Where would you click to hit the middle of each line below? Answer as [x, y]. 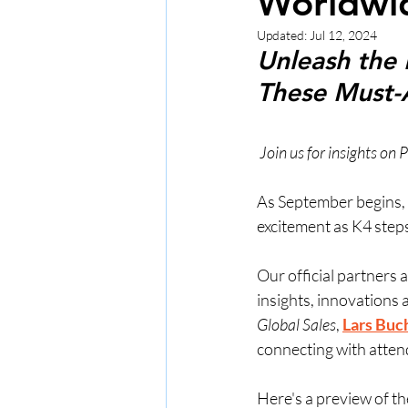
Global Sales [296, 324]
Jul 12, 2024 [343, 35]
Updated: [283, 35]
